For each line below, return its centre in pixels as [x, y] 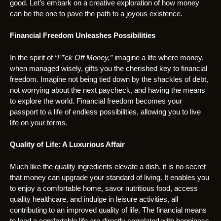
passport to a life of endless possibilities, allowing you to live [105, 111]
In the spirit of [32, 57]
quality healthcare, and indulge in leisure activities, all [94, 199]
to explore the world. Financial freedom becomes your [96, 101]
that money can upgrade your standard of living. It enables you [110, 177]
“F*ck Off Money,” [84, 57]
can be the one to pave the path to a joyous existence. [96, 13]
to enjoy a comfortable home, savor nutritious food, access [104, 188]
